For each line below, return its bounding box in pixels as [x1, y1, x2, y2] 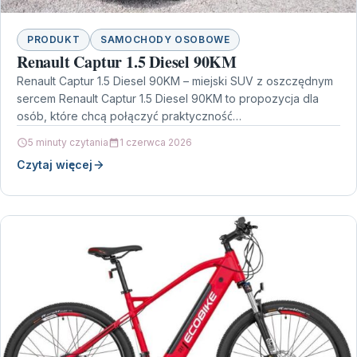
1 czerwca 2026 [120, 136, 192, 149]
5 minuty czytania [28, 136, 108, 149]
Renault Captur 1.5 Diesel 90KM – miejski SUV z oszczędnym [17, 74, 333, 88]
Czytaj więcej [17, 158, 92, 172]
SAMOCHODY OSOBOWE [100, 33, 230, 46]
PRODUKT [27, 33, 80, 46]
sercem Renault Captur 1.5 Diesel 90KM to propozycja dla [17, 92, 319, 106]
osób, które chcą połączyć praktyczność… [17, 109, 241, 124]
